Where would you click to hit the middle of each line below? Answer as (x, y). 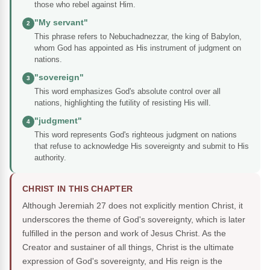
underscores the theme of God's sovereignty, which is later (134, 220)
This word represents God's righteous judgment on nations (136, 135)
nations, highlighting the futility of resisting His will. (123, 103)
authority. (50, 158)
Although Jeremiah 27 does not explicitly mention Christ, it (133, 206)
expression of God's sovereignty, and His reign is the (122, 261)
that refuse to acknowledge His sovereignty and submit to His (142, 146)
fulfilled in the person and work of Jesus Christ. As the (124, 234)
